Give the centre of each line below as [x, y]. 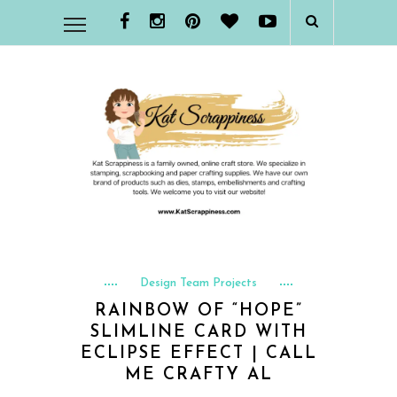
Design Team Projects [198, 283]
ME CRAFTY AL [198, 375]
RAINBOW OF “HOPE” [198, 311]
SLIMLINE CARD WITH [198, 332]
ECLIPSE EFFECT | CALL [198, 354]
